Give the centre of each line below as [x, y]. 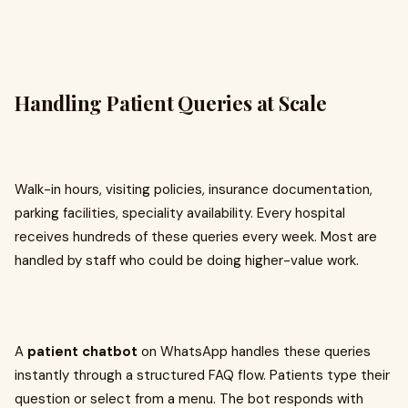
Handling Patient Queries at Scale [171, 103]
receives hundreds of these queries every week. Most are [196, 237]
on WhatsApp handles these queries [254, 352]
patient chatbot [82, 352]
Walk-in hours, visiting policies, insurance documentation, [194, 190]
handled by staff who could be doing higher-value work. [187, 261]
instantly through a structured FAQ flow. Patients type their [202, 376]
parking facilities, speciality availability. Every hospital [180, 214]
